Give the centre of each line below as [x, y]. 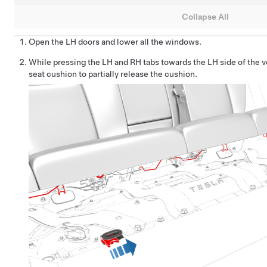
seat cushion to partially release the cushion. [113, 74]
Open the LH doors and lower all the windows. [115, 41]
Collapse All [205, 17]
